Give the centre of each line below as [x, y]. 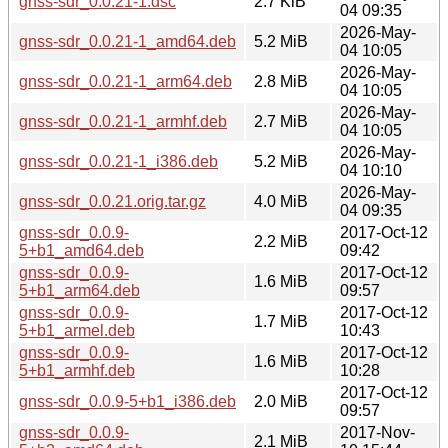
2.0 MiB [281, 401]
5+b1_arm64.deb [79, 290]
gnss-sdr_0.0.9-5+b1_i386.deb [127, 401]
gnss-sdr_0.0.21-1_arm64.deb [125, 81]
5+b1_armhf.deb [77, 370]
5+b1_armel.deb [77, 330]
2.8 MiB [281, 81]
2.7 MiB [281, 121]
